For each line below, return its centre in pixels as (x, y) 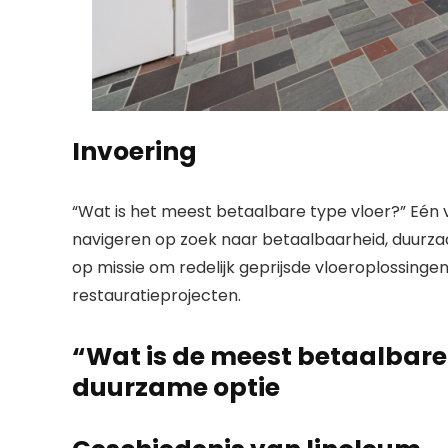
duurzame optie (176, 387)
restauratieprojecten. (156, 295)
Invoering (134, 151)
